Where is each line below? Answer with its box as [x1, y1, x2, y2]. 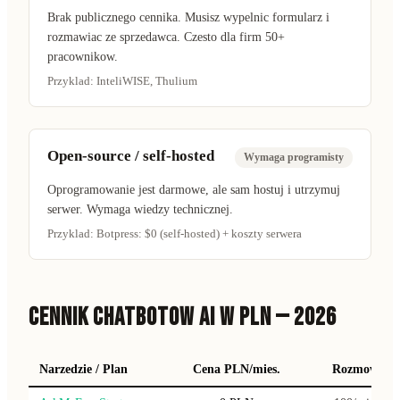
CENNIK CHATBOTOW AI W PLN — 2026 [29, 302, 337, 332]
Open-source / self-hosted [47, 146, 214, 164]
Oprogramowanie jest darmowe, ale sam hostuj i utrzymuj [47, 182, 340, 196]
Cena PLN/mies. [193, 362, 280, 376]
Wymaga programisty [244, 150, 344, 163]
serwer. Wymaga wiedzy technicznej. [47, 202, 233, 216]
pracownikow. [47, 49, 118, 63]
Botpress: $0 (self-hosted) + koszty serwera [96, 226, 302, 240]
